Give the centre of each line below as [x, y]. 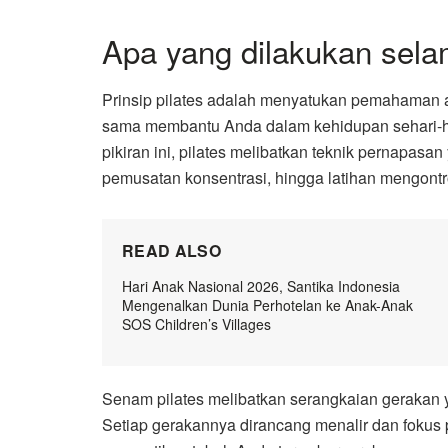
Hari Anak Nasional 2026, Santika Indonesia [261, 286]
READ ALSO [171, 251]
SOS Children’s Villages [196, 324]
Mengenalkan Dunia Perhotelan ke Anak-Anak [267, 305]
